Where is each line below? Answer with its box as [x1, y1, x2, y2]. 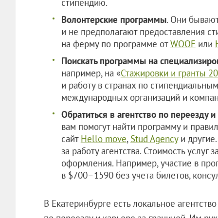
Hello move [80, 132, 127, 145]
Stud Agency [130, 132, 178, 145]
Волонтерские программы [61, 13, 166, 25]
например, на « [61, 67, 121, 79]
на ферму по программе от [61, 37, 170, 50]
